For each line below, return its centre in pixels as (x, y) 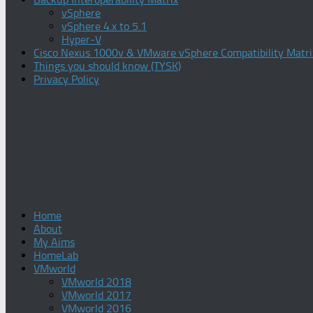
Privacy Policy (66, 79)
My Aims (54, 242)
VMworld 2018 (96, 282)
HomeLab (56, 255)
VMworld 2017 (96, 295)
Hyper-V (81, 39)
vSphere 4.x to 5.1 (104, 26)
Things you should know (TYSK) (107, 66)
